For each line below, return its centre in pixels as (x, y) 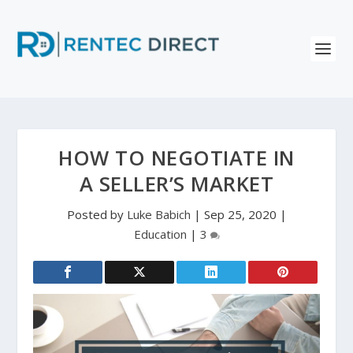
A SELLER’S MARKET (176, 184)
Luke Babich (158, 214)
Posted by (97, 214)
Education (160, 234)
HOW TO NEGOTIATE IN (176, 158)
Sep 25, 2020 (240, 214)
